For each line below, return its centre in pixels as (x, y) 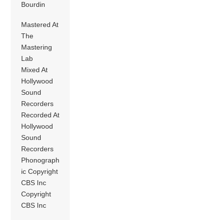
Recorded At (41, 115)
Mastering (37, 47)
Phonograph (41, 160)
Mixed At (35, 70)
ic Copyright (40, 172)
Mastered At (40, 25)
